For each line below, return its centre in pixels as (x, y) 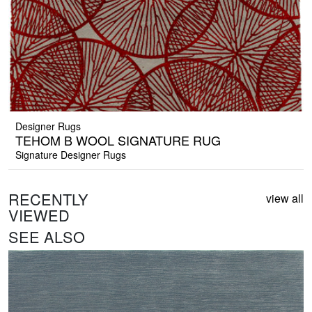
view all (285, 198)
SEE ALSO (47, 237)
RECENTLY (48, 199)
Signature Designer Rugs (71, 155)
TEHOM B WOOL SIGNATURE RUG (118, 140)
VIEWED (39, 215)
